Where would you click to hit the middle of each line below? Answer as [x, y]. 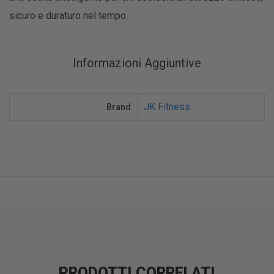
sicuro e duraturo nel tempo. [68, 15]
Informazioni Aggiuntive [137, 63]
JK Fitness [167, 106]
